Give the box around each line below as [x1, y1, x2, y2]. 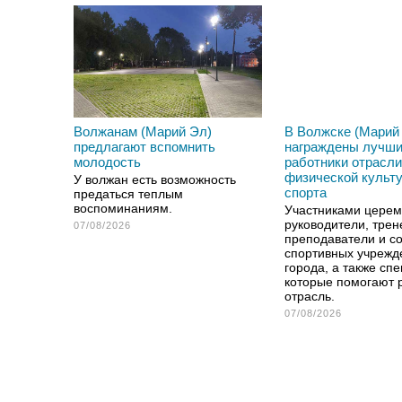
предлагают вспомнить [74, 139, 215, 154]
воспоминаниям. [74, 201, 172, 215]
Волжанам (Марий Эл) [74, 124, 212, 139]
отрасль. [284, 289, 335, 303]
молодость [74, 154, 141, 170]
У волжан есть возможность [74, 172, 236, 187]
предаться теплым [74, 187, 183, 201]
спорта [284, 185, 327, 200]
